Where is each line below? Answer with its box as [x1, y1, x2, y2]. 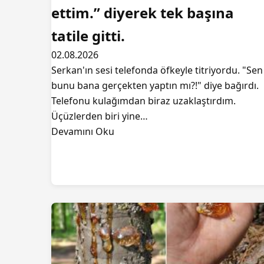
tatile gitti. [51, 26, 125, 45]
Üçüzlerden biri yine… [51, 110, 148, 123]
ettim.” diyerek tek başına [51, 3, 234, 22]
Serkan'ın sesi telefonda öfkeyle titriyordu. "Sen [51, 64, 263, 77]
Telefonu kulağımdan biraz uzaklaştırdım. [51, 94, 236, 107]
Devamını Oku [51, 125, 114, 138]
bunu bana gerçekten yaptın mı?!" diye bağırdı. [51, 79, 259, 92]
